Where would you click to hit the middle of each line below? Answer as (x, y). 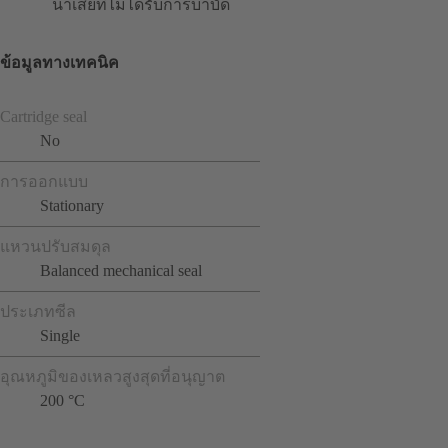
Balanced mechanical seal (121, 270)
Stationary (72, 205)
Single (60, 335)
